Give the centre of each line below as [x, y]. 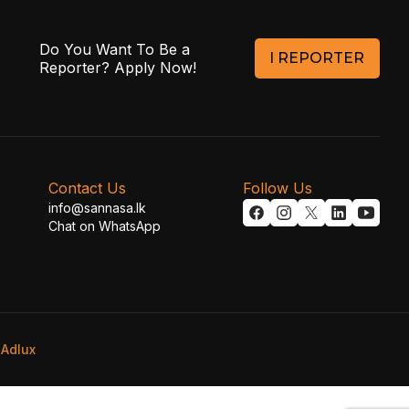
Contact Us [87, 188]
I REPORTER [317, 58]
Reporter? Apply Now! [117, 68]
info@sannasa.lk [97, 208]
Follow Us [278, 188]
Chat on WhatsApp [105, 226]
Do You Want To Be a [114, 49]
